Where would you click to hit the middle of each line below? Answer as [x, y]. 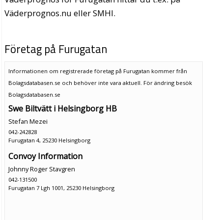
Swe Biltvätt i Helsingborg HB [62, 108]
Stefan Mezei [28, 121]
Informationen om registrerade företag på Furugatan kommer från [97, 71]
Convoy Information [45, 156]
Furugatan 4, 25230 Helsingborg [49, 140]
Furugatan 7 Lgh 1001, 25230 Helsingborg [61, 188]
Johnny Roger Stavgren [41, 169]
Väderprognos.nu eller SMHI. [60, 13]
